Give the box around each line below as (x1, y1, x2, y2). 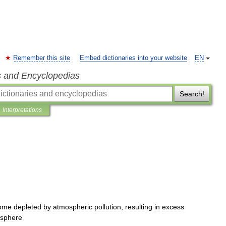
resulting (125, 203, 152, 211)
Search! (179, 90, 204, 98)
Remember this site (13, 54, 70, 62)
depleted (14, 203, 41, 211)
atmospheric (53, 203, 92, 211)
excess (162, 203, 184, 211)
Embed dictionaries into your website (80, 54, 187, 62)
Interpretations (3, 106, 42, 114)
